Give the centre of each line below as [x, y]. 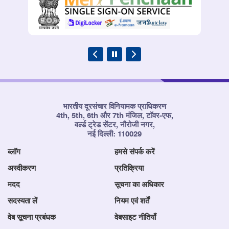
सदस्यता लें [22, 201]
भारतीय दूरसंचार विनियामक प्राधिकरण [114, 106]
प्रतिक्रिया [129, 168]
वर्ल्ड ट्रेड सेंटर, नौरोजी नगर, [114, 125]
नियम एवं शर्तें [132, 201]
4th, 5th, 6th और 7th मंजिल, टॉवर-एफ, [114, 116]
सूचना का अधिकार [139, 185]
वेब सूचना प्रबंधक [32, 217]
